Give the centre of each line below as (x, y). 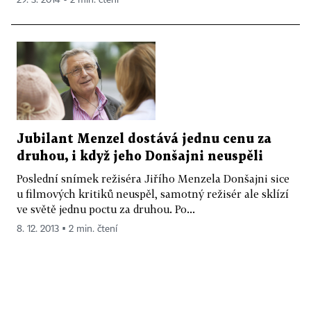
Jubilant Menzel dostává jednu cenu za (144, 140)
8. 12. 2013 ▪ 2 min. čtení (67, 229)
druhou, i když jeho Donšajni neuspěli (140, 157)
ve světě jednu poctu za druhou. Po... (106, 209)
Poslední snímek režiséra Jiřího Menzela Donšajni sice (153, 179)
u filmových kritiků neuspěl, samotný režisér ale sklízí (153, 194)
